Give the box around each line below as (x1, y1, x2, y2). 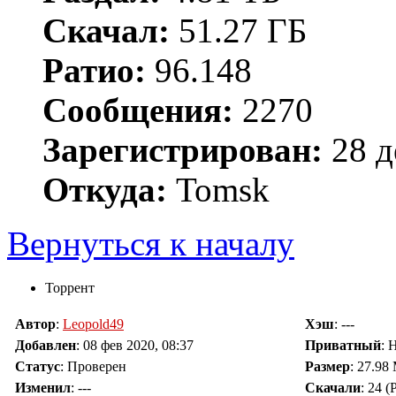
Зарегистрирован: (42, 131, 323, 170)
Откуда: (42, 171, 167, 209)
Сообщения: (42, 91, 233, 130)
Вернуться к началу (7, 225, 294, 263)
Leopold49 (63, 316, 124, 332)
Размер (305, 359, 350, 375)
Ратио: (42, 51, 146, 90)
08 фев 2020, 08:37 (83, 338, 194, 354)
